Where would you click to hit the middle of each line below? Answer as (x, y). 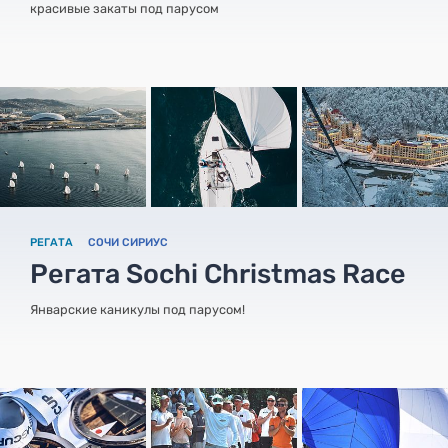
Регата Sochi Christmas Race (218, 273)
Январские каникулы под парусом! (137, 309)
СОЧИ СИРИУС (128, 242)
